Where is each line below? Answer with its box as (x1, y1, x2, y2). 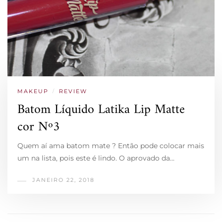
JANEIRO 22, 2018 (32, 176, 95, 183)
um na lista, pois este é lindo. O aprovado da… (17, 153, 174, 163)
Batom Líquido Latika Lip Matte (17, 98, 185, 121)
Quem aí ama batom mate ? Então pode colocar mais (17, 141, 204, 150)
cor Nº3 (17, 115, 60, 138)
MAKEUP (17, 87, 49, 95)
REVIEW (59, 87, 87, 95)
